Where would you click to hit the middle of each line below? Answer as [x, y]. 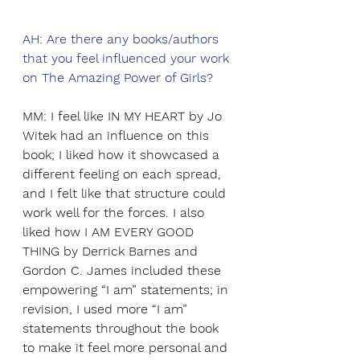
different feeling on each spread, [124, 174]
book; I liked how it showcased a [123, 155]
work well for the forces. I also [115, 213]
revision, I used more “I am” [107, 309]
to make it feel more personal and [127, 348]
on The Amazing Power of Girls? [120, 78]
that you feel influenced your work [128, 59]
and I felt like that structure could [126, 194]
